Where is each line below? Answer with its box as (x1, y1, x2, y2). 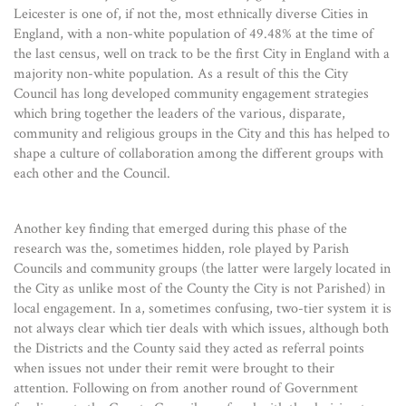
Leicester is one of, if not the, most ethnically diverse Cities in (14, 5, 368, 24)
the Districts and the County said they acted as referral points (14, 339, 364, 359)
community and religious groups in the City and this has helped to (14, 124, 390, 144)
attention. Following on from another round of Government (14, 379, 358, 399)
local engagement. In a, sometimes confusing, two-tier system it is (14, 299, 391, 319)
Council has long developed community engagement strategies (14, 84, 369, 104)
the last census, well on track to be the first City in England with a (14, 44, 390, 64)
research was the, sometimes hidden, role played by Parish (14, 239, 349, 259)
